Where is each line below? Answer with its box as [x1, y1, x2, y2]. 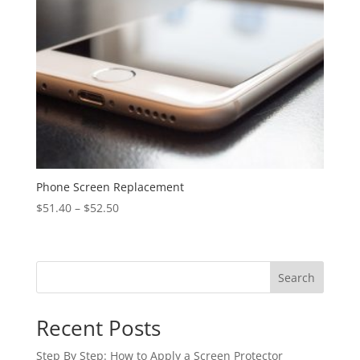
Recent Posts [35, 313, 161, 342]
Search [278, 269, 316, 285]
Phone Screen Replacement [35, 178, 184, 194]
